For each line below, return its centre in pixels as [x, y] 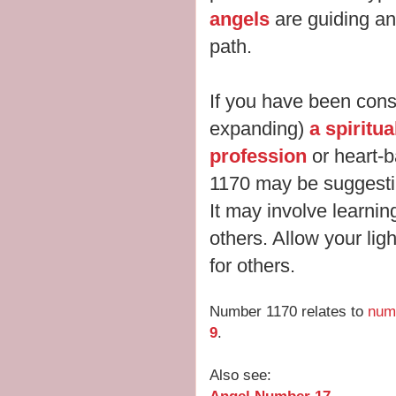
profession [258, 156]
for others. [252, 266]
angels [240, 19]
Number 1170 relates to [289, 312]
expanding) [259, 129]
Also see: [240, 375]
